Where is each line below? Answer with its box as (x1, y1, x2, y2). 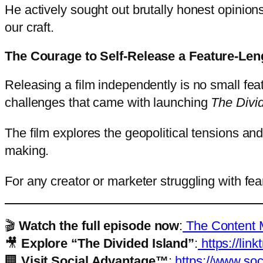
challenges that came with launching (5, 95, 211, 110)
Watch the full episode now (18, 218, 180, 233)
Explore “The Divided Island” (21, 236, 195, 251)
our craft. (5, 20, 55, 35)
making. (5, 143, 53, 158)
